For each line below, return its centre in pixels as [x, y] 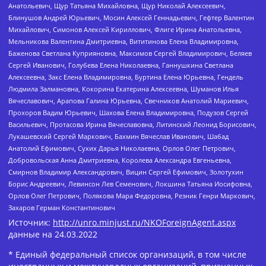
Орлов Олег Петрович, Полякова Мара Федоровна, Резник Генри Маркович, [132, 196]
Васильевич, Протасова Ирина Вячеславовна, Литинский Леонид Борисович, [132, 125]
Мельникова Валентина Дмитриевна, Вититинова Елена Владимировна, [123, 42]
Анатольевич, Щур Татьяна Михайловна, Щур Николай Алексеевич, [117, 6]
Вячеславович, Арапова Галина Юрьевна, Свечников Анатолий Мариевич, [129, 101]
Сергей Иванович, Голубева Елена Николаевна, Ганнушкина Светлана [121, 65]
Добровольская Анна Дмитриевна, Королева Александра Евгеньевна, [120, 160]
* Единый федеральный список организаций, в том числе [127, 254]
